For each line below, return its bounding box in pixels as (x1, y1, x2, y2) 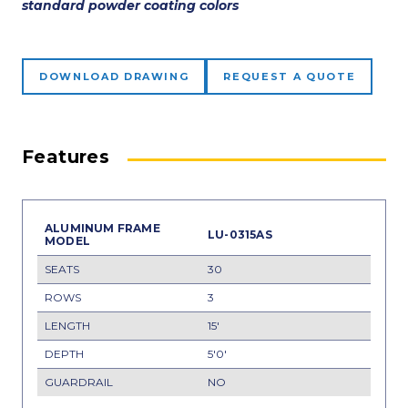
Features (22, 146, 110, 168)
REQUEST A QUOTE (223, 70, 356, 83)
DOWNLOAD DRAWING (39, 70, 189, 83)
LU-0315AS (208, 228, 272, 241)
